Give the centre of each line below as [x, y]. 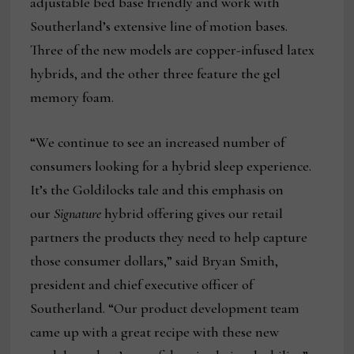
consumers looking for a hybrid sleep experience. [171, 166]
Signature [79, 213]
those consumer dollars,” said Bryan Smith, [154, 260]
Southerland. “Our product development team [165, 308]
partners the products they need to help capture [169, 237]
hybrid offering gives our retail [194, 213]
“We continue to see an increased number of [158, 142]
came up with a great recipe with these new [155, 331]
